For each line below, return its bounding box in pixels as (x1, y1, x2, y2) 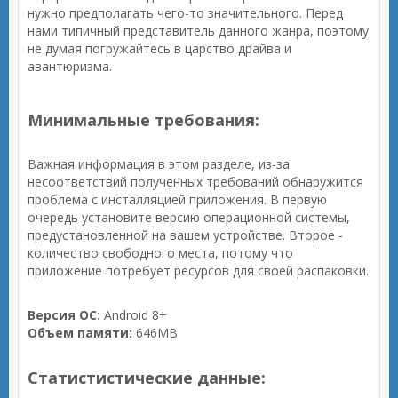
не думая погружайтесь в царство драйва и (28, 40, 291, 57)
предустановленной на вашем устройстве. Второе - (28, 227, 343, 243)
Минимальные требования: (28, 109, 259, 131)
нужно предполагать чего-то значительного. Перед (28, 4, 343, 21)
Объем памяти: (28, 324, 132, 341)
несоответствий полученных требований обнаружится (28, 173, 363, 190)
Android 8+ (100, 306, 167, 323)
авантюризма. (28, 58, 112, 75)
